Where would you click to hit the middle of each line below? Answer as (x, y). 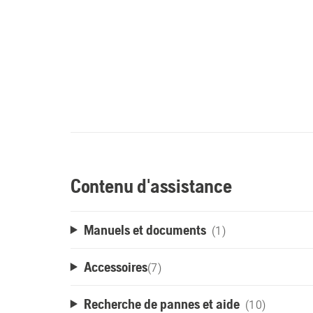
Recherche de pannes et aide (161, 304)
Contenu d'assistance (151, 186)
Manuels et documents (145, 230)
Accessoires (115, 267)
